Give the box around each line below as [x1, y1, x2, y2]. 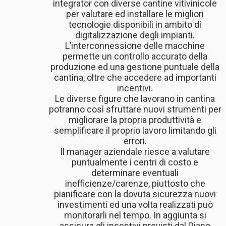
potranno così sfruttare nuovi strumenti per [48, 104, 221, 115]
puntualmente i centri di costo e [72, 157, 199, 168]
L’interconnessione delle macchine [65, 40, 205, 51]
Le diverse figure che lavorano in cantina [55, 93, 215, 104]
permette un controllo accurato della [63, 51, 208, 62]
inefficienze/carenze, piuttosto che [65, 178, 205, 189]
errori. [123, 136, 147, 147]
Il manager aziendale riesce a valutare [60, 146, 210, 157]
